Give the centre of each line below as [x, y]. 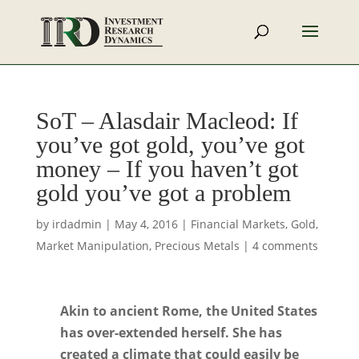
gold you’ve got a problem [163, 193]
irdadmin [77, 224]
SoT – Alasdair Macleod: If [167, 121]
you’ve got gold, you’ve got [170, 145]
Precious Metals [197, 246]
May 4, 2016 [146, 224]
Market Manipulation [92, 246]
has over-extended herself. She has [171, 333]
